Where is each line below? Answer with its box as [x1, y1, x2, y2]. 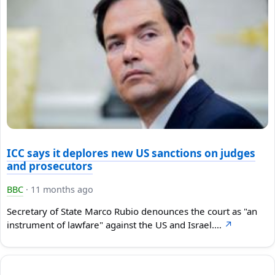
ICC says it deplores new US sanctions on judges [7, 145, 255, 160]
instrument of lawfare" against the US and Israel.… [7, 219, 224, 231]
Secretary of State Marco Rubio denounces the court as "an [7, 205, 257, 218]
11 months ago [31, 183, 93, 195]
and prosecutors [7, 158, 93, 173]
